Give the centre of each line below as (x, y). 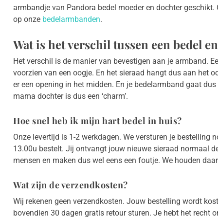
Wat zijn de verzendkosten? (71, 185)
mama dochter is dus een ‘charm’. (71, 96)
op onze (28, 19)
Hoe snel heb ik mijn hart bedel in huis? (98, 121)
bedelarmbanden (71, 19)
